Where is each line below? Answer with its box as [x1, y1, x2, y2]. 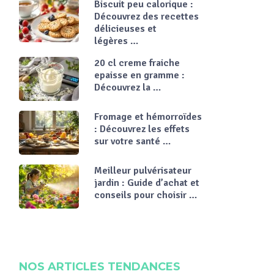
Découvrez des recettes [94, 10, 199, 23]
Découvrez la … [94, 81, 161, 94]
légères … [94, 35, 138, 47]
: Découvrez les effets [94, 123, 190, 135]
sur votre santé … [94, 135, 171, 147]
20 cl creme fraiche [94, 57, 180, 69]
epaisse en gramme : [94, 69, 185, 81]
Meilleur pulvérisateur [94, 165, 191, 177]
